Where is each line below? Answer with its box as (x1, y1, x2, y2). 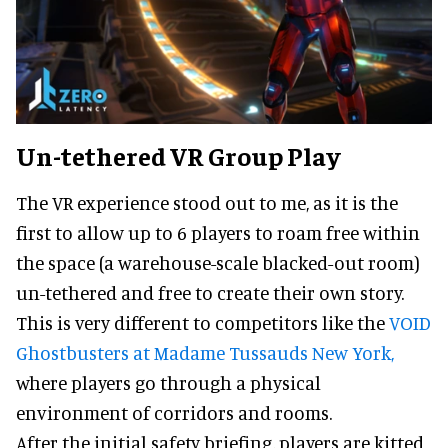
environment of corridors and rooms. (16, 400, 332, 424)
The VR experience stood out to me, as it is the (16, 190, 398, 214)
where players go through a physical (16, 370, 321, 394)
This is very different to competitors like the (16, 310, 389, 334)
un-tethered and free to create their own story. (16, 280, 404, 304)
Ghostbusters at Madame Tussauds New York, (16, 340, 394, 364)
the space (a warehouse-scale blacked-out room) (16, 250, 420, 274)
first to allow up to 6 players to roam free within (16, 220, 420, 244)
